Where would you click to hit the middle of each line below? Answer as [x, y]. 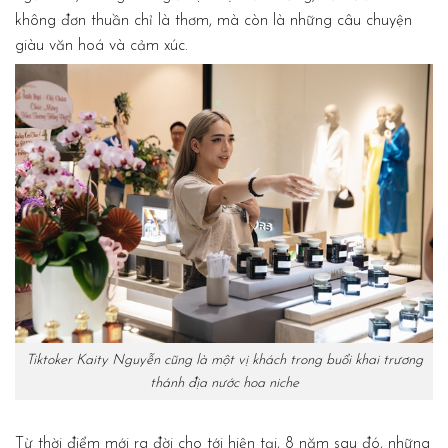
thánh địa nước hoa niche [224, 383]
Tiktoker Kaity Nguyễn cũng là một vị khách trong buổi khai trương [224, 360]
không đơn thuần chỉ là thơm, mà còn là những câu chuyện [213, 21]
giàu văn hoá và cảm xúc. [101, 46]
